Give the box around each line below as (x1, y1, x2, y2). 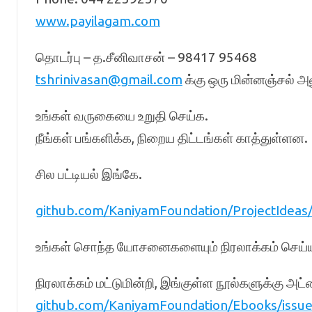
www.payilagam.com (35, 13, 160, 29)
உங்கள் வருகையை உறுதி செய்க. (35, 108, 208, 123)
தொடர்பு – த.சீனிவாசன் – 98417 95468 (35, 49, 257, 65)
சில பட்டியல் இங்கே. (35, 166, 142, 182)
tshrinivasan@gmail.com (35, 72, 182, 87)
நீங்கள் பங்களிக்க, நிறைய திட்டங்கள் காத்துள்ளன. (35, 130, 308, 146)
